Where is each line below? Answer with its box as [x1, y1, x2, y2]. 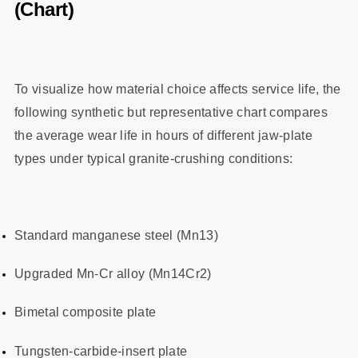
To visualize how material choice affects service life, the [14, 82, 341, 96]
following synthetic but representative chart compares [14, 105, 328, 119]
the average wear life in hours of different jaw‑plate [14, 128, 312, 142]
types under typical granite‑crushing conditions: [14, 151, 293, 165]
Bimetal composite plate [14, 305, 157, 320]
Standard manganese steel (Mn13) [14, 228, 218, 242]
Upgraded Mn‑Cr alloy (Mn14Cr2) [14, 267, 212, 281]
